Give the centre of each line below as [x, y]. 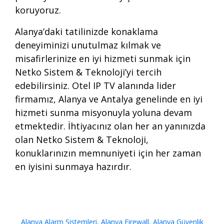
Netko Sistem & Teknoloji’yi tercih [88, 72]
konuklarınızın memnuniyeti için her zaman [108, 153]
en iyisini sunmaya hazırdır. [73, 166]
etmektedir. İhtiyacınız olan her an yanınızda [110, 126]
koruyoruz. [38, 10]
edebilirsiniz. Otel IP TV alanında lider [95, 85]
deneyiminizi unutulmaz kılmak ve [88, 45]
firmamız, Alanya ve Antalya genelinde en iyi [109, 99]
